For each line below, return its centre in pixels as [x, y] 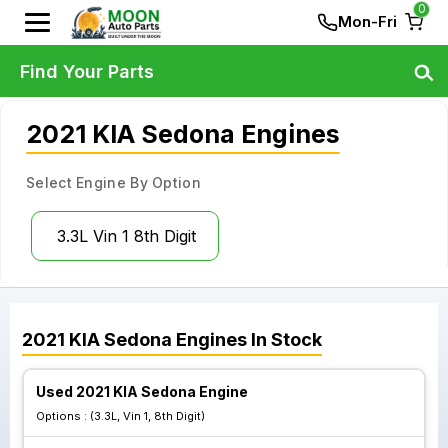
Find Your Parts [87, 71]
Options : [63, 416]
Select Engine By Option [113, 182]
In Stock [284, 339]
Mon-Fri [367, 21]
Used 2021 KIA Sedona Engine [142, 391]
